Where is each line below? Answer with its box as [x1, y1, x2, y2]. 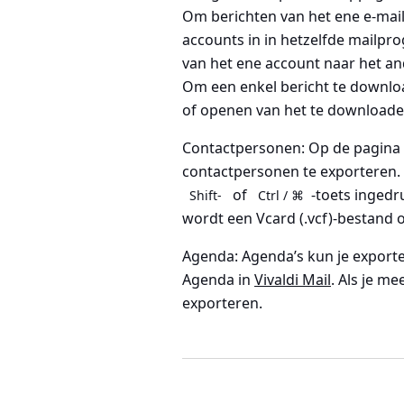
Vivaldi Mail [254, 270, 331, 289]
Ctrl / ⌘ [258, 187, 304, 204]
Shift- [189, 187, 222, 204]
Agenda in [182, 270, 254, 289]
